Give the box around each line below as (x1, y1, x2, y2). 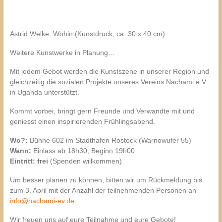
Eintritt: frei (9, 157, 50, 165)
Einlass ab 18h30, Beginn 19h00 (33, 146, 135, 155)
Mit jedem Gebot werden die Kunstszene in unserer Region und (9, 67, 209, 75)
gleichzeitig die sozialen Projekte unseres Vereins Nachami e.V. (9, 77, 208, 86)
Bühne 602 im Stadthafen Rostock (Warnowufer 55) (29, 136, 191, 144)
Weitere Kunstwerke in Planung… (9, 48, 115, 56)
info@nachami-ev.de (9, 196, 74, 205)
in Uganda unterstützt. (9, 88, 79, 96)
